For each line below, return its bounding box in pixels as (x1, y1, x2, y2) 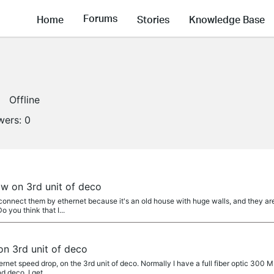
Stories (137, 12, 169, 26)
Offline (9, 94, 40, 106)
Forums (83, 12, 117, 25)
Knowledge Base (189, 12, 265, 26)
